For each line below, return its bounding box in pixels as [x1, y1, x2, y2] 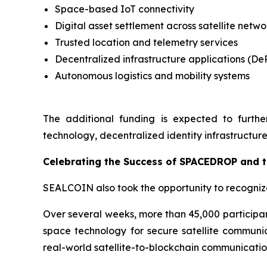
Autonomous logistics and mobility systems [55, 69, 250, 82]
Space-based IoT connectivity [55, 2, 194, 15]
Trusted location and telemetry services [55, 36, 238, 48]
